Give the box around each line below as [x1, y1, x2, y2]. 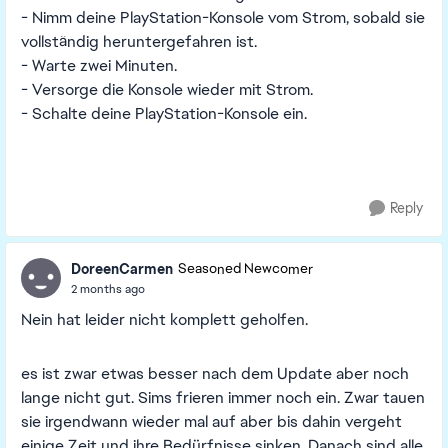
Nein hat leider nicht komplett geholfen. [21, 309, 308, 330]
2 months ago [71, 280, 145, 297]
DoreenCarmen [71, 259, 173, 278]
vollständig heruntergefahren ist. [21, 31, 257, 52]
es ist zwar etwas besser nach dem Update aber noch [21, 363, 409, 384]
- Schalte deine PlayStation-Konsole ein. [21, 103, 307, 124]
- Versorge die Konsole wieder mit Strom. [21, 79, 313, 100]
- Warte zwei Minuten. [21, 55, 177, 76]
